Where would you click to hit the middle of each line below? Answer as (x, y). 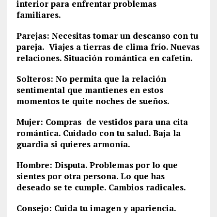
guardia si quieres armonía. (73, 144)
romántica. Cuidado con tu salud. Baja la (98, 133)
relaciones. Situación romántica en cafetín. (104, 58)
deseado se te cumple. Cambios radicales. (101, 187)
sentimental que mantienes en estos (90, 90)
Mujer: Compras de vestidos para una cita (102, 122)
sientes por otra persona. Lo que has (90, 176)
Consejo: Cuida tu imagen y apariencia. (96, 208)
